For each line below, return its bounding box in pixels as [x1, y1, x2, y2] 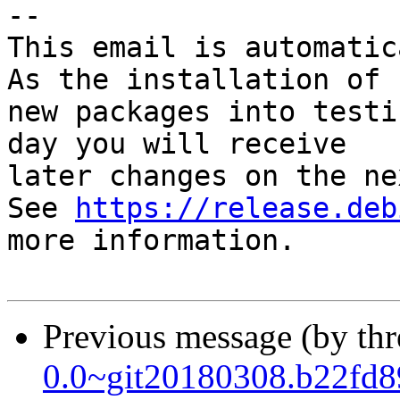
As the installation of [7, 63, 380, 96]
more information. [7, 224, 296, 257]
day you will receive [7, 128, 346, 161]
